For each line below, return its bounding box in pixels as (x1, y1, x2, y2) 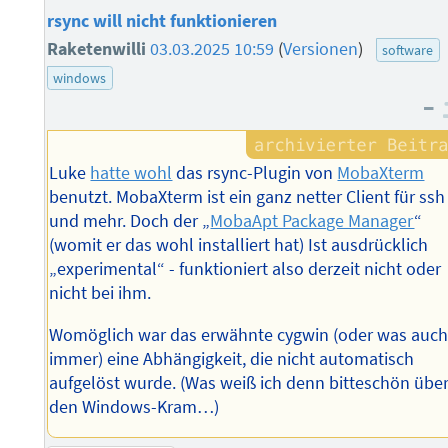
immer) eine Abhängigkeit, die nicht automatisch (49, 347, 415, 370)
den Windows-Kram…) (49, 395, 220, 418)
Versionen (282, 37, 358, 60)
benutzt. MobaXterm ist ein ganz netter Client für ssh (49, 186, 446, 209)
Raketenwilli (46, 37, 150, 60)
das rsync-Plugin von (172, 162, 338, 185)
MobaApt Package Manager (210, 210, 415, 233)
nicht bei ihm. (49, 282, 152, 305)
